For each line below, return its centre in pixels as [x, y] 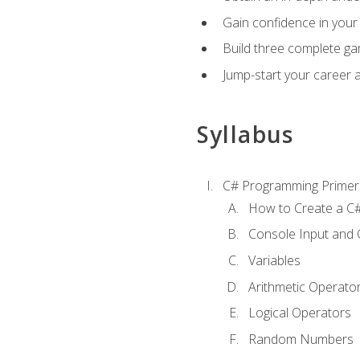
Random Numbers [301, 339]
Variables [274, 260]
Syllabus [245, 135]
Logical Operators [299, 313]
